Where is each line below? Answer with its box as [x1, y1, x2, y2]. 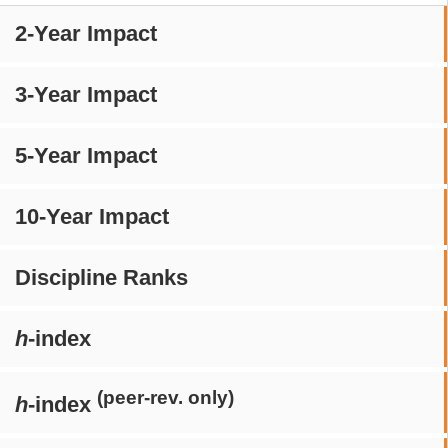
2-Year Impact [15, 21, 157, 46]
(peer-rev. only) [97, 387, 234, 408]
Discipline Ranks [15, 265, 188, 290]
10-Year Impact [15, 204, 169, 229]
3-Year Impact [15, 82, 157, 107]
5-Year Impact [15, 143, 157, 168]
